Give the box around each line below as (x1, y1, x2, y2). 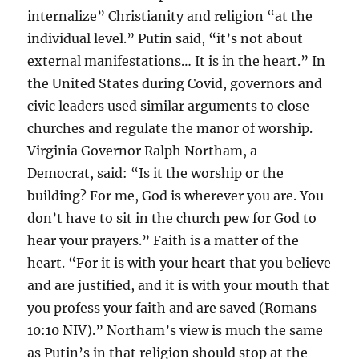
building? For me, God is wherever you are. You (27, 188, 325, 204)
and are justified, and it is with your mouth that (27, 277, 330, 294)
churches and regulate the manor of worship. (27, 120, 313, 137)
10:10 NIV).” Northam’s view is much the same (27, 322, 324, 339)
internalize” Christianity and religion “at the (27, 8, 313, 25)
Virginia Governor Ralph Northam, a (27, 143, 258, 159)
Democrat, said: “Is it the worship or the (27, 165, 284, 182)
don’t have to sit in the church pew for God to (27, 210, 317, 227)
